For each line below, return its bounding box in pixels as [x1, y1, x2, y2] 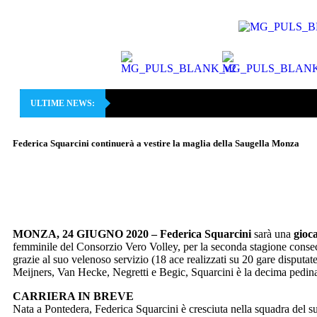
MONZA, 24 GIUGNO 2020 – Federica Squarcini [13, 228, 251, 241]
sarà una [251, 228, 291, 241]
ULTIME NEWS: [30, 98, 95, 108]
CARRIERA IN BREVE [13, 290, 134, 303]
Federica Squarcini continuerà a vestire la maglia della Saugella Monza [13, 138, 299, 149]
